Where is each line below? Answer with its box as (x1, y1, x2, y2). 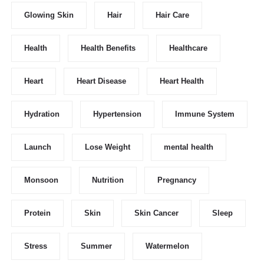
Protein (24, 208, 51, 217)
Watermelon (146, 241, 189, 250)
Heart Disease (77, 76, 126, 85)
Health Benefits (81, 43, 136, 52)
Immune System (175, 109, 235, 118)
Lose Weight (85, 142, 130, 151)
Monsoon (24, 175, 58, 184)
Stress (24, 241, 47, 250)
